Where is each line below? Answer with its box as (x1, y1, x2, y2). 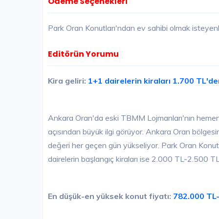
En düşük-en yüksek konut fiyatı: (48, 191, 173, 201)
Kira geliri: (48, 76, 88, 86)
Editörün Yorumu (48, 48, 119, 60)
